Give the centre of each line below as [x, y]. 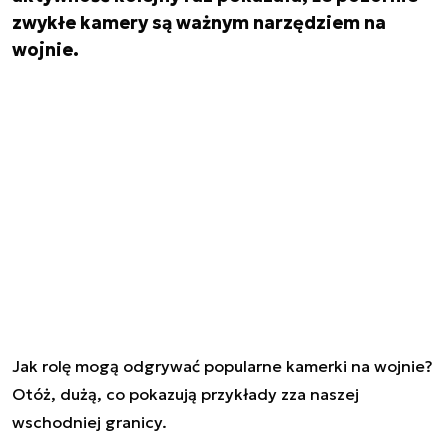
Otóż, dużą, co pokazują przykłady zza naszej [185, 393]
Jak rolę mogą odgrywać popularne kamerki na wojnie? [222, 365]
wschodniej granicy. [91, 421]
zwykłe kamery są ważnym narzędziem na [199, 22]
